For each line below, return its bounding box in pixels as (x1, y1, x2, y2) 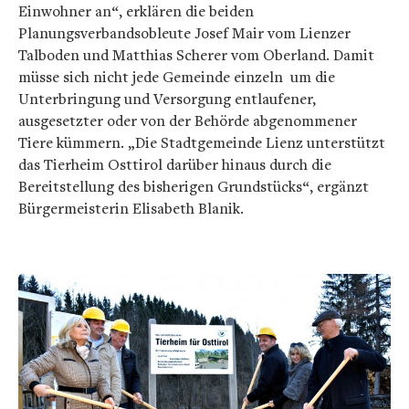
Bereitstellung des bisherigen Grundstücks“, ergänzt (18, 176, 369, 196)
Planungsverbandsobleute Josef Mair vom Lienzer (18, 23, 351, 43)
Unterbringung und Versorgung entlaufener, (18, 89, 316, 109)
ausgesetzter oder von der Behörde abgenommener (18, 110, 357, 131)
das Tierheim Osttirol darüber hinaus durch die (18, 154, 331, 174)
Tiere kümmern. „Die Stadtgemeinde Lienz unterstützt (18, 132, 385, 152)
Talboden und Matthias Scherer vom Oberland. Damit (18, 45, 374, 65)
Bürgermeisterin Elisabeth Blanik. (18, 198, 244, 218)
